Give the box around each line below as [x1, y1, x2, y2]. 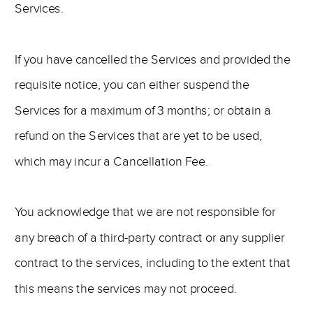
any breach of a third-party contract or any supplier [15, 230, 285, 246]
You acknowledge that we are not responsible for [15, 204, 276, 220]
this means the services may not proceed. [15, 280, 237, 297]
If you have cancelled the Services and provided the [15, 52, 291, 68]
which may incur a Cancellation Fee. [15, 153, 209, 170]
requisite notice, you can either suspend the [15, 77, 249, 93]
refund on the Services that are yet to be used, [15, 128, 263, 144]
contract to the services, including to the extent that [15, 255, 291, 271]
